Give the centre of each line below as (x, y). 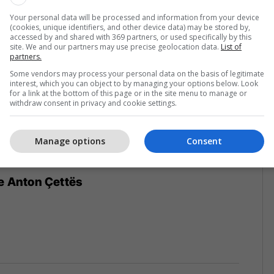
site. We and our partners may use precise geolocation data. (115, 46)
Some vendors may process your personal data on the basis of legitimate (137, 73)
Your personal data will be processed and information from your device (135, 17)
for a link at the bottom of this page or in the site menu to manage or (128, 93)
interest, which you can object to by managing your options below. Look (134, 83)
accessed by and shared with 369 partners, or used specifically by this (131, 37)
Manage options (70, 141)
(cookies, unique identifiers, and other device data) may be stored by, (130, 27)
